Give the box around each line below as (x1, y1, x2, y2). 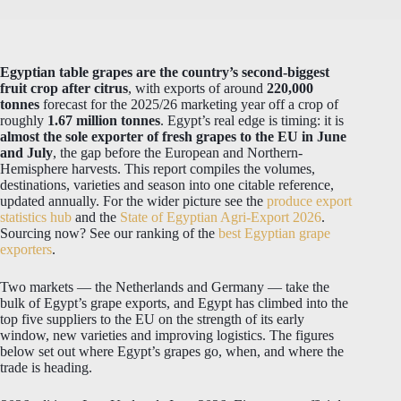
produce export (267, 193, 352, 209)
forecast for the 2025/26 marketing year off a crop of (39, 97, 338, 112)
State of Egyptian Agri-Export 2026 (120, 209, 321, 225)
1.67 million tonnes (47, 113, 160, 128)
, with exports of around (128, 81, 267, 96)
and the (72, 209, 120, 225)
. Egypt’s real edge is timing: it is (160, 113, 344, 128)
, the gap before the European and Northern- (53, 145, 303, 160)
